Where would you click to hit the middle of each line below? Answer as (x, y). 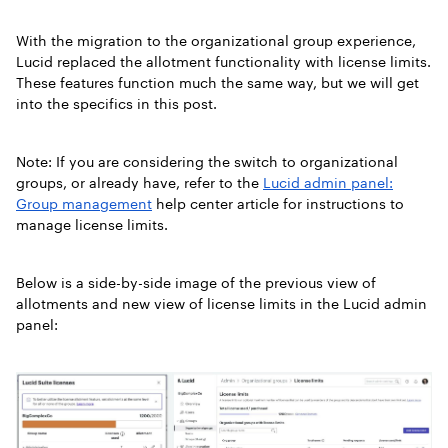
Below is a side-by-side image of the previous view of (196, 282)
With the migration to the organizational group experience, (216, 40)
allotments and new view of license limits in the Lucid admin (221, 303)
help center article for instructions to (278, 203)
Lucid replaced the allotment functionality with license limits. (223, 61)
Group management (84, 203)
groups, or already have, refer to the (139, 182)
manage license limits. (92, 224)
